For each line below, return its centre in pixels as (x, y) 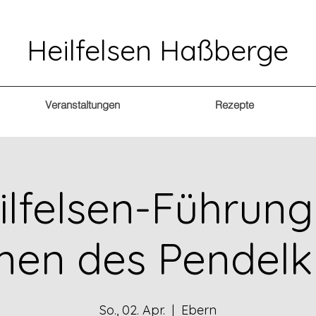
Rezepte (234, 105)
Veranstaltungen (83, 105)
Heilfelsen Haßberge (158, 50)
